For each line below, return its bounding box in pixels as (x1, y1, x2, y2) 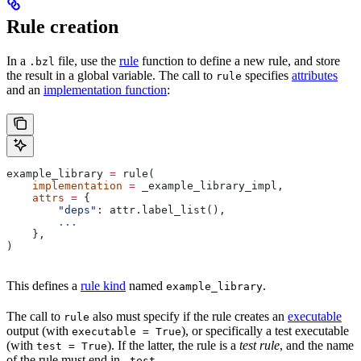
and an (6, 83, 44, 98)
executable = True (72, 326, 181, 338)
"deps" (6, 204, 97, 217)
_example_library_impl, (135, 180, 284, 193)
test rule (239, 338, 280, 353)
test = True (36, 340, 107, 353)
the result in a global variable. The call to (6, 68, 216, 83)
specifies (242, 68, 292, 83)
